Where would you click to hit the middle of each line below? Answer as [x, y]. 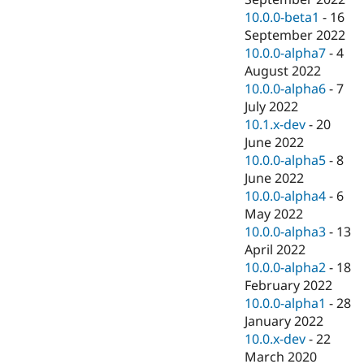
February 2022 [289, 286]
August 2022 [283, 71]
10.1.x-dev [275, 125]
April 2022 [275, 250]
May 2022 [274, 214]
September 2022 [295, 35]
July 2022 [272, 107]
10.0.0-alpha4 [286, 196]
